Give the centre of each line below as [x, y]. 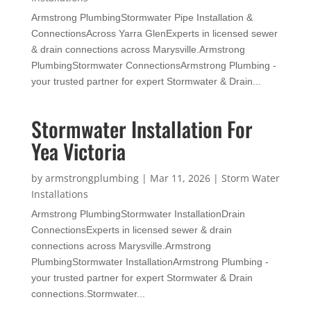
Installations [59, 194]
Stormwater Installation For [142, 128]
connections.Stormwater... [88, 293]
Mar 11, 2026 [180, 178]
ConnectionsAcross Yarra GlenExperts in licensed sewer [154, 33]
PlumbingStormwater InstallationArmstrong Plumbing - [150, 261]
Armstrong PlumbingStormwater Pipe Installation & [142, 17]
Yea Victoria [78, 151]
